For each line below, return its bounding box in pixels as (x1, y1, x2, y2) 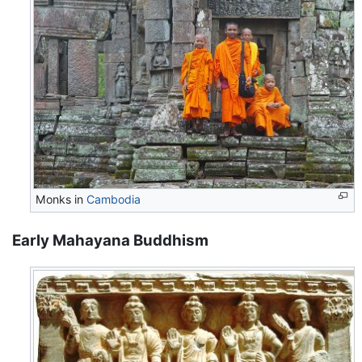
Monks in (36, 192, 87, 206)
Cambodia (86, 192, 141, 206)
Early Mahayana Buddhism (12, 230, 208, 250)
